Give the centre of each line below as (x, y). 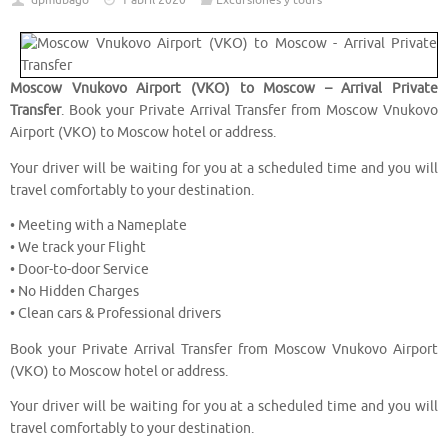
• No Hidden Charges (74, 292)
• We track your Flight (78, 248)
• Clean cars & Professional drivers (115, 314)
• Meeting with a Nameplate (98, 226)
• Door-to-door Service (79, 270)
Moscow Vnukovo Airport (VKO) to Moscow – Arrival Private (224, 89)
